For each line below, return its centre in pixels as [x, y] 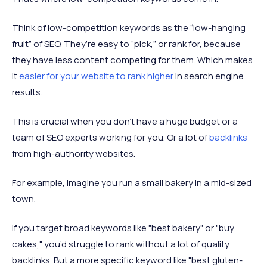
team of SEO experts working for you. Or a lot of [111, 137]
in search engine [209, 76]
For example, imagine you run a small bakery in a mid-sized [132, 183]
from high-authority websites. [74, 153]
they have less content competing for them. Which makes [132, 60]
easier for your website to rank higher [96, 76]
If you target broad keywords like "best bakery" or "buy [123, 228]
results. [27, 92]
